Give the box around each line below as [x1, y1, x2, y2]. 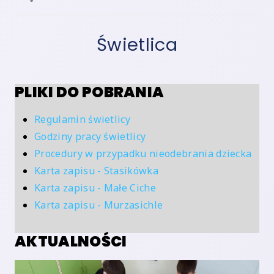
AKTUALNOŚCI [15, 231, 127, 251]
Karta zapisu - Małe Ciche [34, 180, 156, 194]
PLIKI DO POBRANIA [15, 81, 165, 102]
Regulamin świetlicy [34, 112, 131, 126]
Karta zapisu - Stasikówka [34, 163, 158, 177]
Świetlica [97, 32, 177, 57]
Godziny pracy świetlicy [34, 129, 146, 143]
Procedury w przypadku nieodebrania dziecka [34, 146, 252, 160]
